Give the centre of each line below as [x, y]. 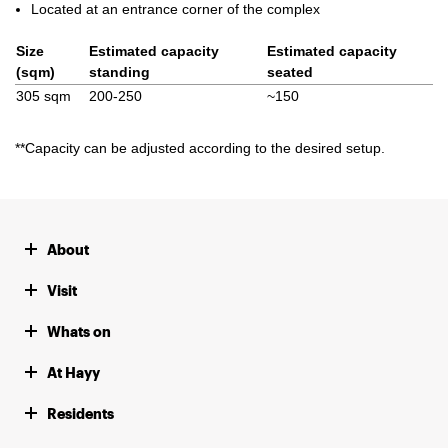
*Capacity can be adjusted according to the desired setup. [202, 148]
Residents [80, 413]
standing [119, 72]
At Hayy [73, 372]
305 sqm [43, 96]
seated [290, 72]
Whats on [79, 331]
